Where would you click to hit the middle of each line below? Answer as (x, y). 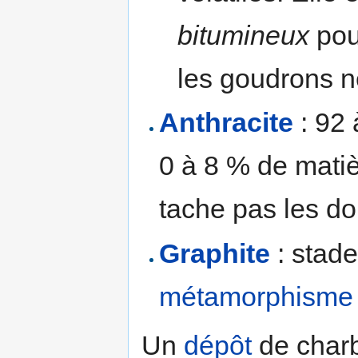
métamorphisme (257, 296)
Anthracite (227, 123)
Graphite (215, 253)
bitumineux (243, 35)
